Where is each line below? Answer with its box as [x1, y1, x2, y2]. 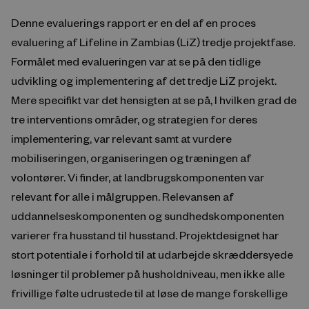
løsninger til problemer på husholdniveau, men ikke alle [11, 266, 285, 281]
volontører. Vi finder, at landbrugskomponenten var [11, 170, 264, 185]
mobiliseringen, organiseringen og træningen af [11, 150, 251, 166]
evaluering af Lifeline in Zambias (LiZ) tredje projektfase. [11, 34, 295, 50]
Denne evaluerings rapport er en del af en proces [11, 15, 256, 30]
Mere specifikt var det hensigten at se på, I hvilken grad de [11, 92, 297, 108]
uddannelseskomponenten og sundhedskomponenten [11, 208, 284, 223]
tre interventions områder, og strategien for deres [11, 112, 257, 127]
